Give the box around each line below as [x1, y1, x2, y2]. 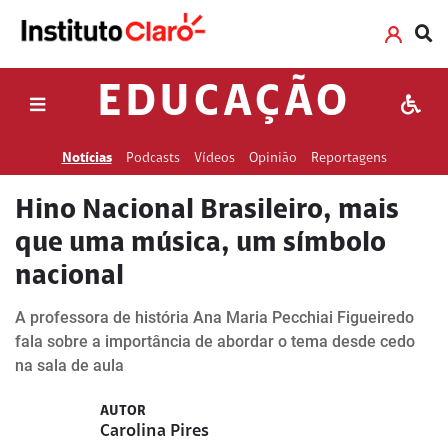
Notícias [61, 151, 112, 166]
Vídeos [193, 151, 235, 166]
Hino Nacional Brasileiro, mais [15, 197, 399, 225]
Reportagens [310, 151, 387, 166]
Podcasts [125, 151, 180, 166]
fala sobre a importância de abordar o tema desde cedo [15, 332, 415, 351]
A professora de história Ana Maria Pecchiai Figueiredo [15, 308, 414, 327]
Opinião [248, 151, 297, 166]
